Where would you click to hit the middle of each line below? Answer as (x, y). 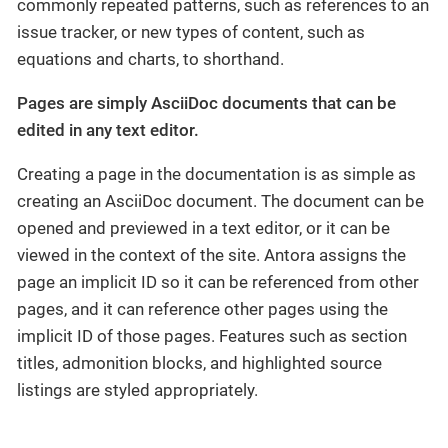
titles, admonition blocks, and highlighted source (199, 362)
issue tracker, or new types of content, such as (191, 31)
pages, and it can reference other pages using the (202, 308)
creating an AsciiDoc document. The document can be (220, 200)
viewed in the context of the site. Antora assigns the (211, 254)
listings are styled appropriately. (137, 389)
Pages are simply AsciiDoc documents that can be (206, 102)
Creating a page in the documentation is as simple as (216, 173)
